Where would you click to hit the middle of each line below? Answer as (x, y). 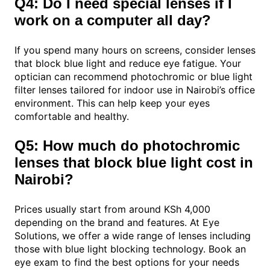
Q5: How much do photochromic (127, 146)
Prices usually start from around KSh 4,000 (112, 209)
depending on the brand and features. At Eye (117, 223)
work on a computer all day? (113, 20)
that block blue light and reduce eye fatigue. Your (128, 64)
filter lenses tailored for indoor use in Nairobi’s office (135, 90)
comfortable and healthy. (72, 117)
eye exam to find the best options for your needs (127, 262)
